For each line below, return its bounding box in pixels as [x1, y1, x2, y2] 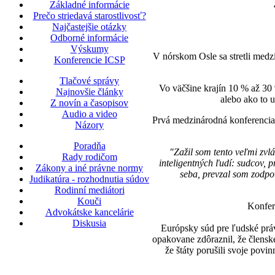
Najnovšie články [55, 87, 123, 98]
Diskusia [72, 218, 106, 229]
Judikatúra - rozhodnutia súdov [29, 174, 149, 185]
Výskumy [70, 44, 109, 55]
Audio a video [61, 109, 117, 120]
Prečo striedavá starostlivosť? [33, 10, 146, 21]
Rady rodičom [61, 152, 117, 163]
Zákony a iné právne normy [36, 163, 143, 174]
